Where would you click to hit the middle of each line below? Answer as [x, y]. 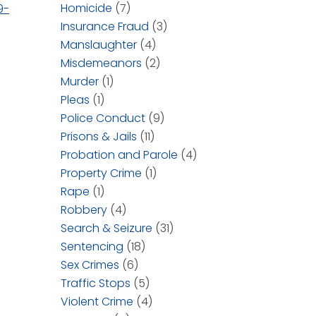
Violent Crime [97, 302]
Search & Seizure [107, 228]
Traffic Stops [96, 283]
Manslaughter [99, 45]
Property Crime [101, 173]
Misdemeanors [101, 63]
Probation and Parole [119, 155]
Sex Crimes [90, 265]
